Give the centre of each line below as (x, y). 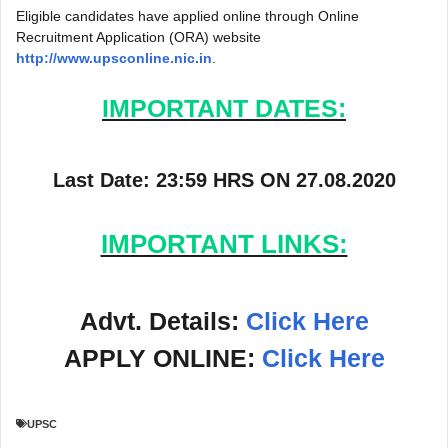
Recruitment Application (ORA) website (138, 37)
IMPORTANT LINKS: (224, 243)
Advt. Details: (162, 320)
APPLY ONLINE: (162, 357)
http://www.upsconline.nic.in (114, 58)
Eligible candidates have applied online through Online (187, 16)
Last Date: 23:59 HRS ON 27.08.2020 (224, 179)
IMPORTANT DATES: (224, 108)
